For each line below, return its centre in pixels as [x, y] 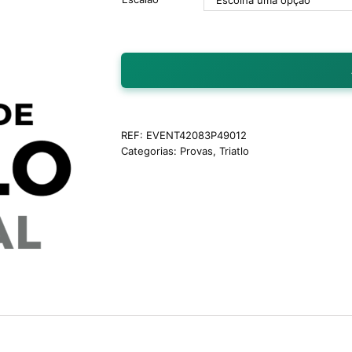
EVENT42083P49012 [196, 135]
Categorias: [150, 151]
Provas [196, 151]
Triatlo [234, 151]
